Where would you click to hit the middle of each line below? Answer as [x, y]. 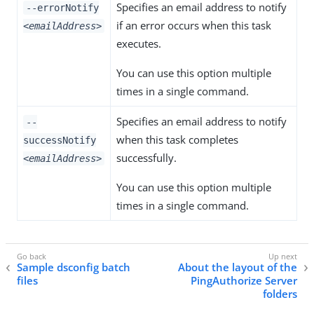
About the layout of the [238, 267]
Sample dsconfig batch [74, 267]
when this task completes [177, 140]
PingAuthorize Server [244, 281]
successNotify [60, 141]
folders [280, 294]
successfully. [146, 158]
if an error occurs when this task [194, 26]
